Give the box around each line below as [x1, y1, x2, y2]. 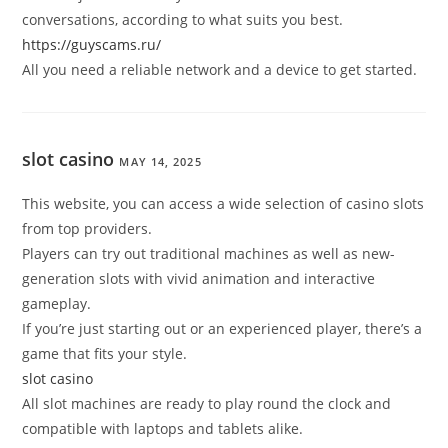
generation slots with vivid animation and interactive [22, 269, 376, 289]
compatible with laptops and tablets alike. [22, 419, 304, 439]
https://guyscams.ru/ [22, 35, 162, 55]
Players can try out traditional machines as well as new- [22, 244, 396, 264]
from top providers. [22, 219, 153, 239]
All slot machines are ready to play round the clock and [22, 394, 392, 414]
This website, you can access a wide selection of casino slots [22, 194, 425, 214]
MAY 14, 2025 [119, 154, 202, 170]
